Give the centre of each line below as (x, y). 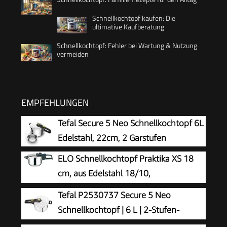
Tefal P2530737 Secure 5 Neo (114, 195)
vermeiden (73, 54)
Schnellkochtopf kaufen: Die (134, 18)
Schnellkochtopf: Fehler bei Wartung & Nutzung (127, 46)
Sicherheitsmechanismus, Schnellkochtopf (101, 218)
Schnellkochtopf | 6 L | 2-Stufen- (119, 210)
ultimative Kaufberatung (128, 27)
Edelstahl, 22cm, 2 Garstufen (112, 138)
